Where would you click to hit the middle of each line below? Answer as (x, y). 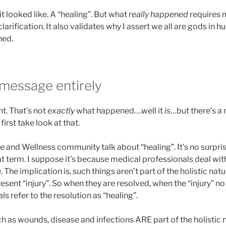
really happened (158, 15)
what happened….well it (120, 110)
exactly (61, 110)
